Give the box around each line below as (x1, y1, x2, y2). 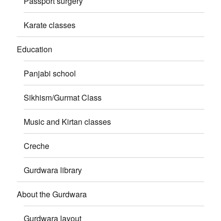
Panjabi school (24, 67, 76, 79)
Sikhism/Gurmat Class (24, 91, 102, 103)
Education (17, 43, 53, 55)
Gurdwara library (24, 164, 82, 176)
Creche (24, 140, 50, 151)
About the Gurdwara (17, 188, 87, 200)
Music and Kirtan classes (24, 115, 111, 127)
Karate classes (24, 19, 76, 31)
